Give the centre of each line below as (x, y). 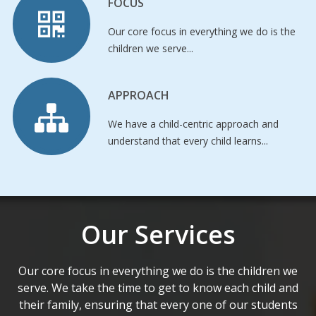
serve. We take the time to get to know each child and (158, 288)
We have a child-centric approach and (193, 124)
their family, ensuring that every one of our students (158, 305)
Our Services (158, 235)
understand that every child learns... (188, 141)
